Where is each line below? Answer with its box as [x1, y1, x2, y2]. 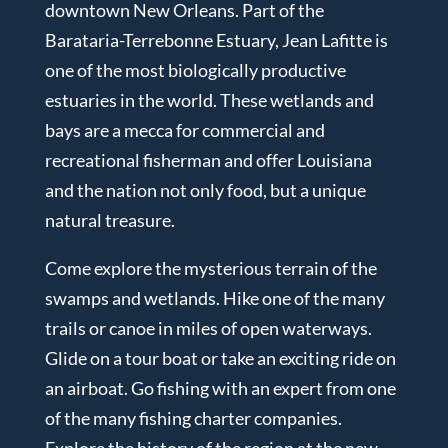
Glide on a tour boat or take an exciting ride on [44, 346, 396, 369]
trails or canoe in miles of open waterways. [44, 316, 372, 339]
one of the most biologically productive [44, 58, 346, 81]
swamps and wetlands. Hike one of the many [44, 286, 385, 309]
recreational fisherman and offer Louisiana [44, 148, 372, 171]
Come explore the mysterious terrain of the [44, 256, 377, 279]
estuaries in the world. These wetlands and [44, 88, 374, 111]
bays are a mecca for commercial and [44, 118, 325, 141]
